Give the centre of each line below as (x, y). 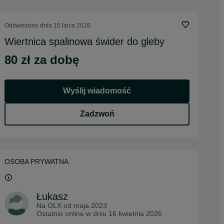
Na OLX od (55, 205)
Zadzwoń (97, 114)
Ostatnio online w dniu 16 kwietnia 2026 (99, 213)
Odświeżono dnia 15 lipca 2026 (47, 25)
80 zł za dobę (42, 60)
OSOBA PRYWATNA (36, 161)
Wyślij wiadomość (97, 91)
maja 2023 (90, 205)
